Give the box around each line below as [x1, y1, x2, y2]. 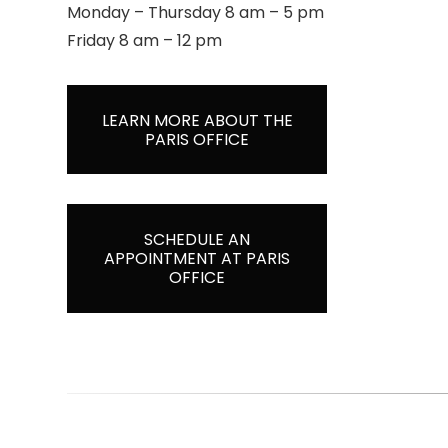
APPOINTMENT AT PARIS [104, 246, 291, 270]
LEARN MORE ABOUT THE [101, 108, 293, 132]
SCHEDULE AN [144, 227, 251, 251]
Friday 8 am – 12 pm [67, 29, 223, 53]
